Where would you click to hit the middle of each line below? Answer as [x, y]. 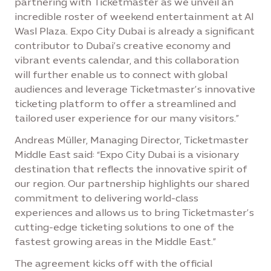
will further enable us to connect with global [121, 75]
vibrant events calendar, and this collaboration [127, 60]
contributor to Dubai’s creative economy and [122, 46]
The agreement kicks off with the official [113, 263]
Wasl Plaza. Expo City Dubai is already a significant [135, 31]
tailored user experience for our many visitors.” [127, 118]
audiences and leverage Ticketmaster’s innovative [135, 89]
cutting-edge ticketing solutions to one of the [124, 227]
